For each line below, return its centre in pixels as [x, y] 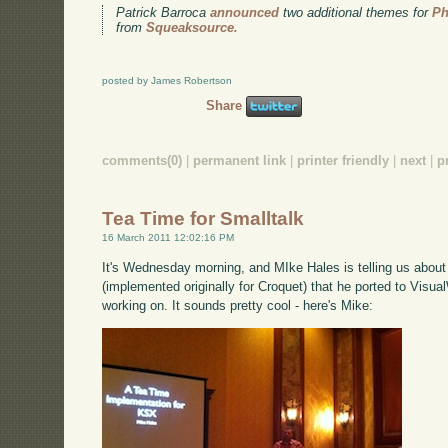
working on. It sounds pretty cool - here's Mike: [238, 306]
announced [245, 13]
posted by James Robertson [167, 81]
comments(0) [142, 160]
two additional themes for [356, 13]
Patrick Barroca [163, 13]
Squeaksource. [192, 28]
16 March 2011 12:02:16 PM [168, 238]
